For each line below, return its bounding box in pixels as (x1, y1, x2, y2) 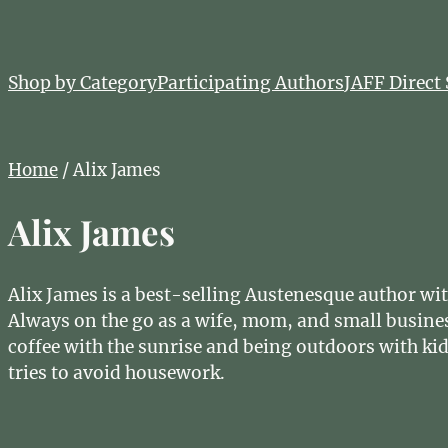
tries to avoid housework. (8, 361, 225, 384)
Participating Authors (157, 72, 344, 94)
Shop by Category (8, 72, 157, 94)
